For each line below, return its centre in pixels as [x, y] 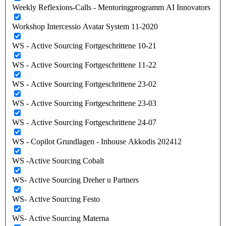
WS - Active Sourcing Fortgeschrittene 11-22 [84, 65]
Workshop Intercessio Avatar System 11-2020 [85, 26]
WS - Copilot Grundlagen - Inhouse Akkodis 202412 [97, 141]
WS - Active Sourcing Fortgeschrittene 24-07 [84, 122]
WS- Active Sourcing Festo [56, 199]
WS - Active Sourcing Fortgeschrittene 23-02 [84, 84]
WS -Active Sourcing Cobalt [58, 160]
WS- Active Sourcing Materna [61, 218]
